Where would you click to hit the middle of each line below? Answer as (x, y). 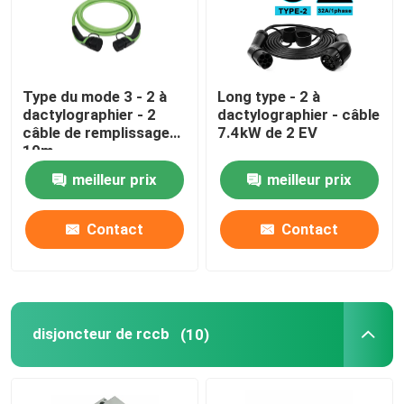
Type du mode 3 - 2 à (95, 97)
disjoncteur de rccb (101, 334)
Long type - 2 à (269, 97)
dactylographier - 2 (90, 115)
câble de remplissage (96, 133)
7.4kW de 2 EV (268, 133)
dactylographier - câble (299, 115)
